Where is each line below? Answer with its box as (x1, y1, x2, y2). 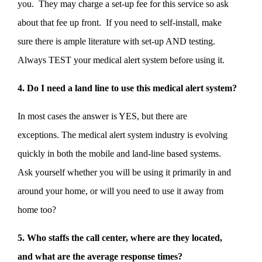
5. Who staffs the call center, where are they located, (18, 232, 222, 243)
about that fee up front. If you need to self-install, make (18, 17, 222, 27)
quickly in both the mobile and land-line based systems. (18, 148, 223, 158)
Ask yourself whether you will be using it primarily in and (18, 167, 231, 177)
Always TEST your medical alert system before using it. (18, 54, 225, 65)
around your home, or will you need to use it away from (18, 185, 223, 196)
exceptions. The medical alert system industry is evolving (18, 129, 227, 140)
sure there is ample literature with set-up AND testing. (18, 36, 218, 46)
